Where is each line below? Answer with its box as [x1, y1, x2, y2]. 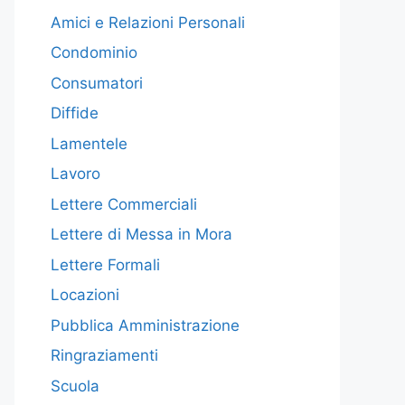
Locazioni [51, 286, 119, 304]
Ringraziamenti [51, 346, 158, 364]
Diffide [51, 104, 99, 122]
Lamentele [51, 134, 127, 153]
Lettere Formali [51, 255, 160, 274]
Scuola [51, 376, 99, 395]
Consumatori [51, 73, 143, 92]
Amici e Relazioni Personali [51, 13, 245, 32]
